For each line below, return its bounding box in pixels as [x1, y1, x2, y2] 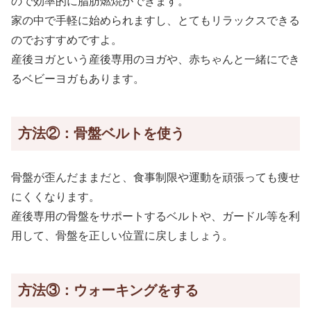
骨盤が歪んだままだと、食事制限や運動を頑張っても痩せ [11, 171, 300, 184]
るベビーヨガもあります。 [11, 73, 144, 85]
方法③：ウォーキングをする [18, 283, 199, 299]
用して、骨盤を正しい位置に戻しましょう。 [11, 230, 233, 242]
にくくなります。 [11, 191, 100, 203]
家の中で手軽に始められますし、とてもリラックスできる [11, 15, 300, 27]
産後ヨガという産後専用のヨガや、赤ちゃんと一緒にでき [11, 53, 300, 66]
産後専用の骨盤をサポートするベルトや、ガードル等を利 [11, 210, 300, 223]
